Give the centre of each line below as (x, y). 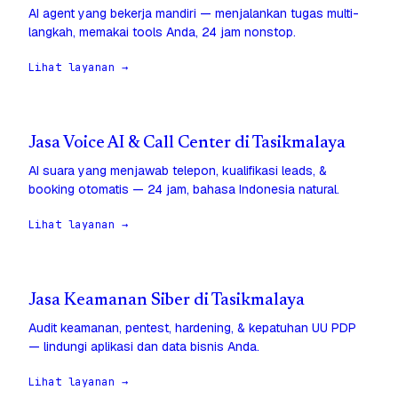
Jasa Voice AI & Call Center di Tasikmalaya (187, 144)
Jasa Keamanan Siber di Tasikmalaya (167, 301)
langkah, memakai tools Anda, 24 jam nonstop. (162, 32)
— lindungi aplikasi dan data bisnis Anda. (144, 347)
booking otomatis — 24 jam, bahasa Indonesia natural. (184, 190)
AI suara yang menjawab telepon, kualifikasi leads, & (178, 171)
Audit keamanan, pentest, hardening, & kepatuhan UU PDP (192, 328)
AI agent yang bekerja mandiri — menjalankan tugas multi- (194, 14)
